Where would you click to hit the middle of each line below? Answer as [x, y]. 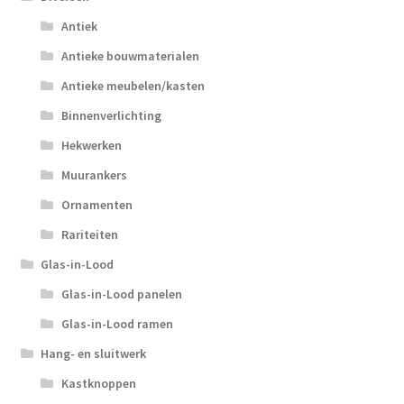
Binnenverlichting [111, 116]
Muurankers [94, 175]
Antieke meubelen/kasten [133, 86]
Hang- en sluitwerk [94, 354]
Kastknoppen [98, 384]
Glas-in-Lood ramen [117, 324]
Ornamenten [96, 205]
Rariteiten [89, 235]
